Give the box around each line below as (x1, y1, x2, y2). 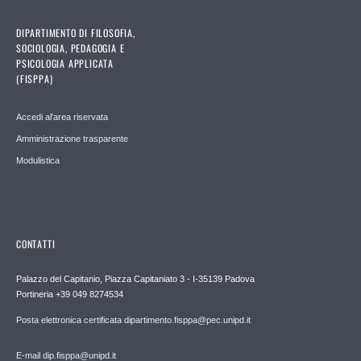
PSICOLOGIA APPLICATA (16, 56, 114, 70)
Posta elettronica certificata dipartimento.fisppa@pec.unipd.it (16, 314, 251, 325)
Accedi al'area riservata (16, 111, 108, 122)
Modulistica (16, 155, 60, 165)
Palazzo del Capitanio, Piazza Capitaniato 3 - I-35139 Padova (16, 273, 255, 284)
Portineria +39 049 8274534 (16, 288, 123, 299)
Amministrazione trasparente (16, 133, 128, 143)
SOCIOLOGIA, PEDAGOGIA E (16, 40, 125, 55)
